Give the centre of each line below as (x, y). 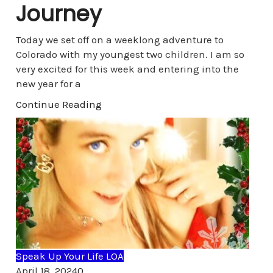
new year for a (48, 84)
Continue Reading (58, 105)
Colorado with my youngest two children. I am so (130, 55)
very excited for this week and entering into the (127, 69)
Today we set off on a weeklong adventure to (119, 40)
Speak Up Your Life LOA (69, 256)
